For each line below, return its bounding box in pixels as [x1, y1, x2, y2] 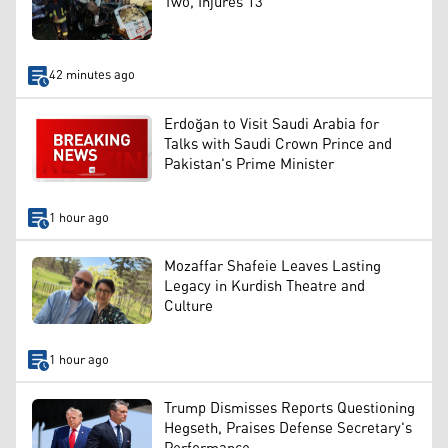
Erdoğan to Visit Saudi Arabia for [164, 109, 379, 139]
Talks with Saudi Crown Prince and [164, 129, 392, 159]
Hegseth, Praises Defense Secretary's [164, 414, 412, 444]
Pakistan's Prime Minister [164, 149, 334, 179]
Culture [164, 291, 213, 321]
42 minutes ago [48, 63, 135, 89]
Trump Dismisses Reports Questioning [164, 394, 415, 424]
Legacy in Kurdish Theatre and [164, 271, 365, 301]
